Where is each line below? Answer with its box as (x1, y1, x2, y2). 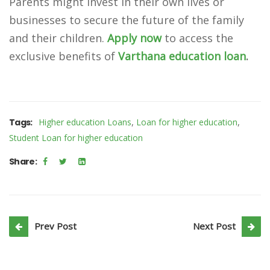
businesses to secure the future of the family (9, 13, 244, 27)
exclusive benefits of (9, 49, 118, 63)
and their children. (9, 31, 107, 45)
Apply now (107, 31, 162, 45)
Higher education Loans (38, 116, 131, 128)
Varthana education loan (118, 49, 246, 63)
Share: (9, 155, 37, 168)
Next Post (193, 220, 236, 232)
